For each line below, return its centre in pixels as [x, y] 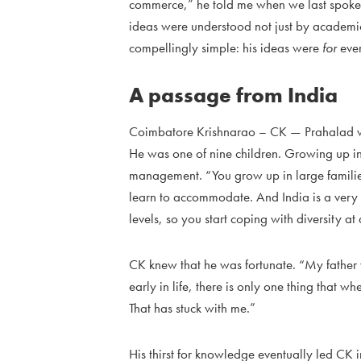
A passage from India [233, 95]
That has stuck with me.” [192, 308]
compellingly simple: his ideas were [226, 48]
